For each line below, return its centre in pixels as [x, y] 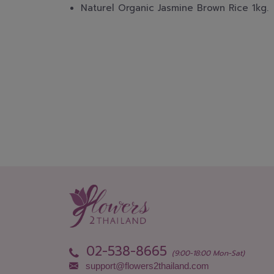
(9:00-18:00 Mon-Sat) [208, 254]
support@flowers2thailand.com [147, 266]
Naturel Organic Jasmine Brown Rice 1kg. [175, 8]
